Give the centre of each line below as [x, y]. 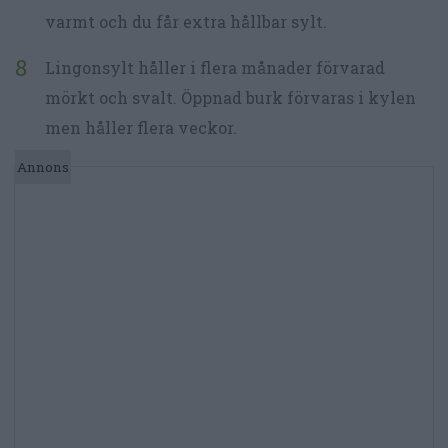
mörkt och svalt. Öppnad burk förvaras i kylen [230, 97]
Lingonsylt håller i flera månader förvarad [215, 67]
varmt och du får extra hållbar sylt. [186, 21]
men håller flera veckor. [141, 127]
